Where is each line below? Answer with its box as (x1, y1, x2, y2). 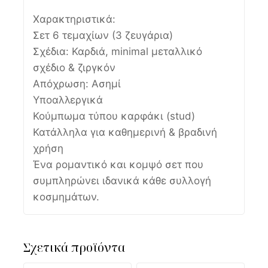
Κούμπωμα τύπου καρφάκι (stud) (33, 109, 195, 122)
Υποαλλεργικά (33, 93, 103, 106)
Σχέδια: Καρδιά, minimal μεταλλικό (33, 45, 202, 57)
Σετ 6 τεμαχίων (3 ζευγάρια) (33, 29, 173, 41)
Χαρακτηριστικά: (33, 13, 115, 25)
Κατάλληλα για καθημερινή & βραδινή (33, 126, 217, 138)
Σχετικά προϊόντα (23, 239, 125, 255)
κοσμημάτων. (33, 190, 99, 203)
